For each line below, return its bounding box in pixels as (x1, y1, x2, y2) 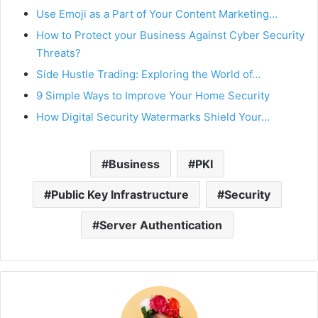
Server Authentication (99, 217, 222, 232)
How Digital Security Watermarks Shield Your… (36, 109, 270, 124)
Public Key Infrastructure (51, 187, 189, 202)
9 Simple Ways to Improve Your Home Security (36, 88, 273, 102)
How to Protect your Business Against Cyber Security (36, 28, 305, 42)
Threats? (36, 45, 81, 60)
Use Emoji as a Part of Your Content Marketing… (36, 6, 278, 21)
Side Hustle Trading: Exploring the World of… (36, 67, 261, 81)
